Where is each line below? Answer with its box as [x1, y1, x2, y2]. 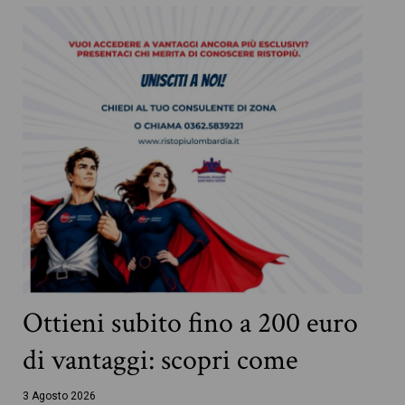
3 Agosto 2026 [23, 389, 97, 402]
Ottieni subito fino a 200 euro [23, 304, 359, 342]
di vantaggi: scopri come [23, 341, 298, 379]
